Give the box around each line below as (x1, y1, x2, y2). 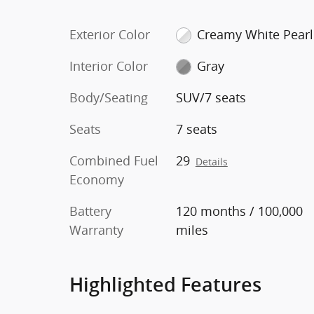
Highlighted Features (69, 273, 261, 296)
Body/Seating (69, 88, 148, 106)
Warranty (69, 221, 123, 238)
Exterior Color (69, 25, 150, 43)
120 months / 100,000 (175, 202, 303, 219)
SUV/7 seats (175, 88, 246, 106)
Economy (69, 170, 124, 188)
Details (195, 155, 228, 168)
